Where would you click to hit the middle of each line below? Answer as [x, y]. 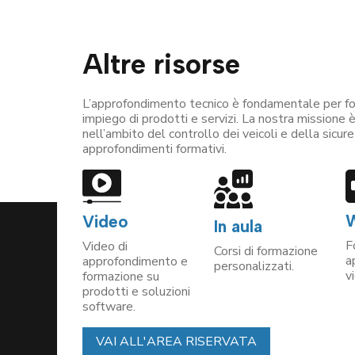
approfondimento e [135, 262]
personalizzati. [254, 266]
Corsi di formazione [266, 251]
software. [109, 307]
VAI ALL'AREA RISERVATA [176, 342]
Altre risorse [161, 64]
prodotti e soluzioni [136, 292]
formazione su [121, 277]
